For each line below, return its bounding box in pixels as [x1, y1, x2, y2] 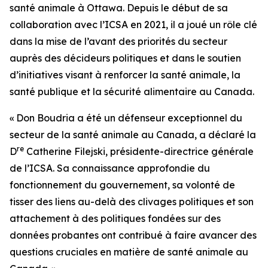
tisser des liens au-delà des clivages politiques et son [10, 196, 254, 208]
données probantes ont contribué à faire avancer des [10, 229, 257, 241]
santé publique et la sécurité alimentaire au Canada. [10, 86, 254, 98]
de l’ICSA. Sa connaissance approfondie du [10, 162, 210, 174]
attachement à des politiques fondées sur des [10, 212, 221, 224]
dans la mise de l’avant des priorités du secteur [10, 35, 227, 47]
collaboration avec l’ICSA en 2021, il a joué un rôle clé [10, 19, 257, 31]
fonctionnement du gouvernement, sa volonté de [10, 179, 235, 191]
